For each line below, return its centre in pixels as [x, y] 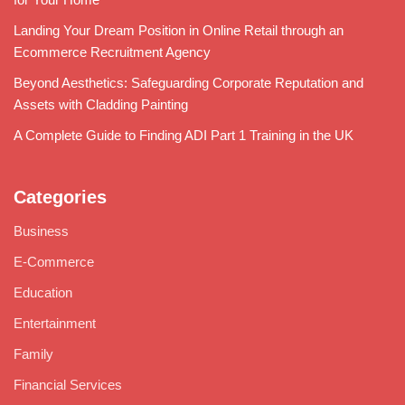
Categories [60, 197]
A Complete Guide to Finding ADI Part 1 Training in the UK [184, 135]
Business [41, 231]
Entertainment [55, 323]
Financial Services [68, 384]
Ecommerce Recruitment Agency [112, 52]
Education [43, 292]
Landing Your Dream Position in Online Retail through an [179, 30]
